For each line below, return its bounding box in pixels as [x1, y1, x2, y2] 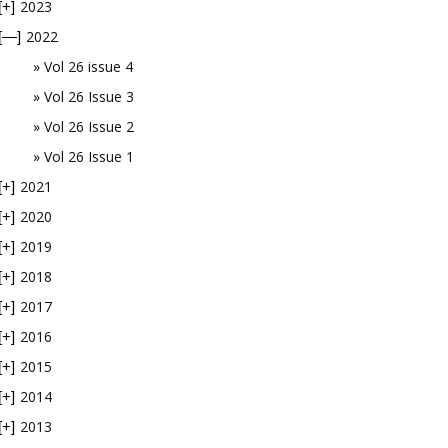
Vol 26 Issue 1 [44, 147, 134, 166]
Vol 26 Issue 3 [44, 87, 134, 106]
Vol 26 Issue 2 [44, 117, 134, 136]
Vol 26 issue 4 [44, 57, 133, 76]
